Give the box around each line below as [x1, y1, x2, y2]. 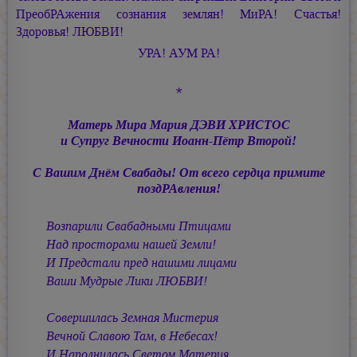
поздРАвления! [136, 180, 221, 198]
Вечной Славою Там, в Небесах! [46, 328, 218, 345]
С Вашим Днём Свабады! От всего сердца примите [32, 164, 325, 182]
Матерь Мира [67, 116, 150, 134]
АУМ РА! [168, 45, 220, 62]
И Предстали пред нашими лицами [46, 254, 237, 272]
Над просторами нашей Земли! [46, 236, 216, 253]
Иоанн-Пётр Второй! [172, 132, 296, 150]
